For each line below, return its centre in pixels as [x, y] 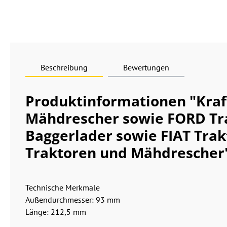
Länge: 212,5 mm [56, 212]
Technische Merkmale [63, 187]
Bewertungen [146, 67]
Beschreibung [64, 67]
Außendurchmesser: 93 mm [73, 200]
